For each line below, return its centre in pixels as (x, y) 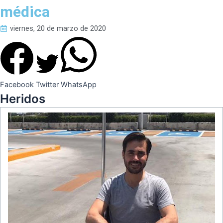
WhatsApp (79, 85)
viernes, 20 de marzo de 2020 (58, 28)
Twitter (47, 85)
